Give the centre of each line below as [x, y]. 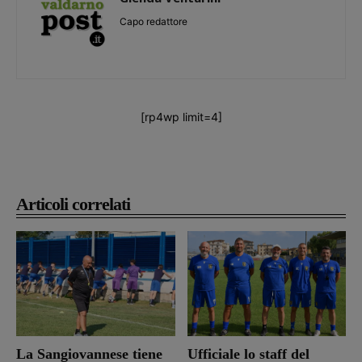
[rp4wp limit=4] [181, 116]
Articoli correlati [73, 204]
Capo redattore [154, 21]
